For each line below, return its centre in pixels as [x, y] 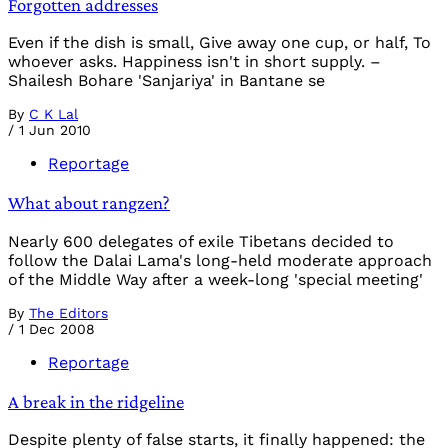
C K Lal [53, 114]
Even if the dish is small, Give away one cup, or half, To [219, 43]
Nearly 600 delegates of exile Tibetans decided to [201, 241]
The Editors [68, 312]
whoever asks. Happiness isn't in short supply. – [194, 62]
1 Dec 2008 [57, 328]
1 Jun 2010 [55, 130]
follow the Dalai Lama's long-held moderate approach [220, 260]
